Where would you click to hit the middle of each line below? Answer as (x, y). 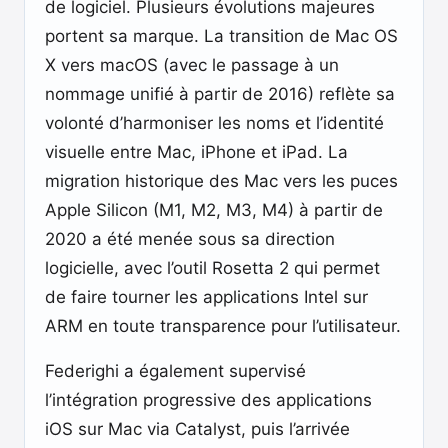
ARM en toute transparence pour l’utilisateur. (223, 326)
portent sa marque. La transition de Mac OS (221, 36)
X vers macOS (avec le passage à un (192, 65)
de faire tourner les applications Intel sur (206, 297)
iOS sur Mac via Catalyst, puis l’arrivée (197, 429)
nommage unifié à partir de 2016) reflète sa (220, 94)
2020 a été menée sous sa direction (190, 239)
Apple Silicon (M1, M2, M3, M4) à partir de (214, 210)
